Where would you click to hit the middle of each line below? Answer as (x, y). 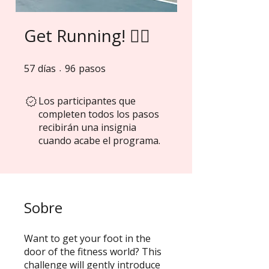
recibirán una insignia (87, 128)
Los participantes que (87, 101)
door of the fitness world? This (93, 252)
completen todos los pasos (99, 114)
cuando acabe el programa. (99, 141)
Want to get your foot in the (87, 239)
